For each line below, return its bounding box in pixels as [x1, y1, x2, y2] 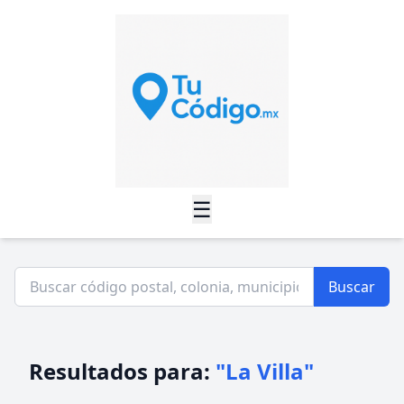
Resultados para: [29, 356, 216, 386]
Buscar [328, 277, 375, 297]
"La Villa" [216, 356, 314, 386]
